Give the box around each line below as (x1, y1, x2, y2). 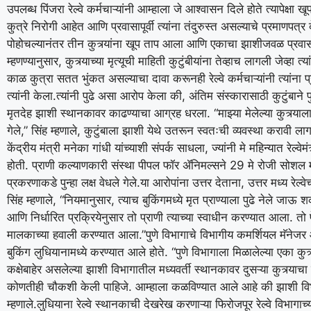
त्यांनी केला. (7, 88, 56, 103)
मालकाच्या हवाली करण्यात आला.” (7, 227, 146, 242)
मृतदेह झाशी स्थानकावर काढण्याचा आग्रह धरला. (7, 106, 214, 120)
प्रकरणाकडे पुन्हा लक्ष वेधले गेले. (7, 175, 140, 190)
